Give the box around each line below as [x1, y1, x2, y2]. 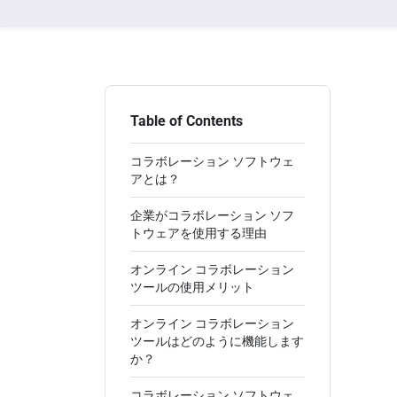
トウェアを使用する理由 [130, 226, 267, 240]
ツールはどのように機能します [130, 334, 304, 348]
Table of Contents [130, 113, 243, 129]
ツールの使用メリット [130, 280, 254, 294]
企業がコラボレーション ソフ [130, 208, 294, 222]
